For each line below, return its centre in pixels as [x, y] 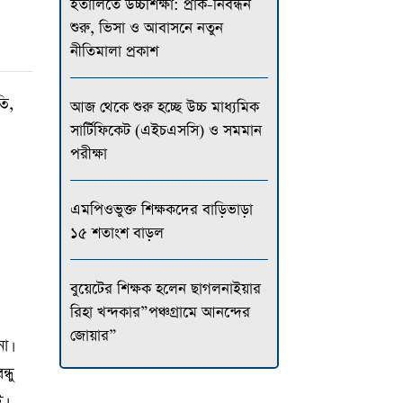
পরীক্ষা [88, 154]
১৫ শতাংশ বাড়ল [116, 233]
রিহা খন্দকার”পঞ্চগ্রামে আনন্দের [160, 312]
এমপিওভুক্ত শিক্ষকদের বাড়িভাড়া [161, 210]
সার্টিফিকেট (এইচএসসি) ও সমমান [166, 130]
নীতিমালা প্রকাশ [114, 51]
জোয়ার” [93, 336]
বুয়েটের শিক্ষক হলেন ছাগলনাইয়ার [165, 289]
